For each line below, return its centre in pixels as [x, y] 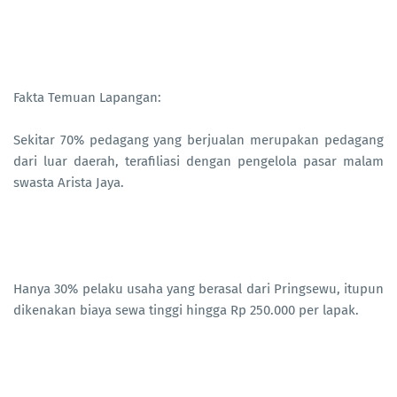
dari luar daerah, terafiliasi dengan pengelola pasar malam [198, 162]
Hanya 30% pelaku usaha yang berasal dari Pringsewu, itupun [198, 289]
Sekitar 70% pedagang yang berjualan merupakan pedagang [198, 140]
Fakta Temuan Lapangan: [87, 98]
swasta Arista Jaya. [69, 183]
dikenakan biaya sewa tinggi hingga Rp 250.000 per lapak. [186, 311]
